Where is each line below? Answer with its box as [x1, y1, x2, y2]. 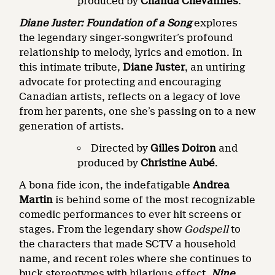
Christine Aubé [141, 157, 215, 169]
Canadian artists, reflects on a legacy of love [19, 90, 241, 103]
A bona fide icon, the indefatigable [19, 179, 193, 191]
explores [192, 17, 238, 29]
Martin [19, 193, 53, 206]
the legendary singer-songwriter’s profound [19, 31, 233, 44]
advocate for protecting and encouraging [19, 76, 222, 88]
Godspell [184, 223, 229, 235]
